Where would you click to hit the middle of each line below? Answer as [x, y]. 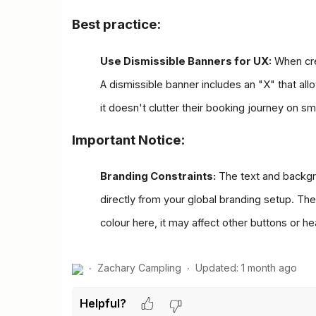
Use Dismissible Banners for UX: [186, 61]
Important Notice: [128, 140]
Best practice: [116, 24]
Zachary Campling [139, 268]
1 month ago [269, 268]
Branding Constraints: [158, 177]
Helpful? [103, 303]
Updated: [217, 268]
